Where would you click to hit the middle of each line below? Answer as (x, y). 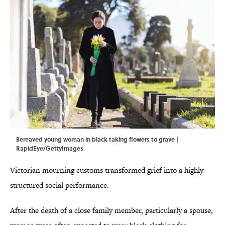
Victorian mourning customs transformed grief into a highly (107, 170)
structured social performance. (60, 185)
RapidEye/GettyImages (50, 148)
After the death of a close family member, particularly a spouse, (111, 210)
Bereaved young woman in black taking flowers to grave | (97, 139)
